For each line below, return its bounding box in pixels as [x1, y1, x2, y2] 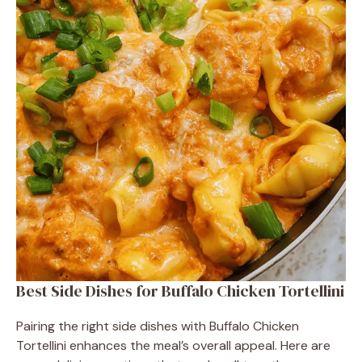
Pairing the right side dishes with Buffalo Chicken [16, 317, 299, 335]
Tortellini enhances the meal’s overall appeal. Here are [16, 336, 330, 354]
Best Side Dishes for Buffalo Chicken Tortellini [16, 279, 344, 302]
